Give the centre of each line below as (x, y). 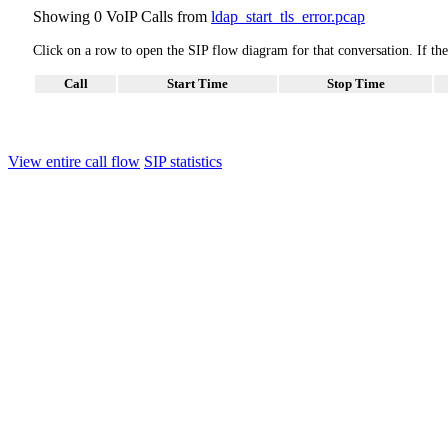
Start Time (197, 84)
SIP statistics (183, 162)
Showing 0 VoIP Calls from (122, 16)
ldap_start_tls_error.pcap (288, 16)
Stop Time (355, 84)
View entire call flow (74, 162)
